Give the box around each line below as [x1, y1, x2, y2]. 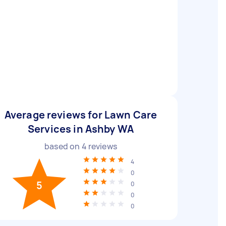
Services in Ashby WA [28, 122, 134, 136]
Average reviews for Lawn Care [4, 108, 157, 122]
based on [44, 141, 82, 152]
